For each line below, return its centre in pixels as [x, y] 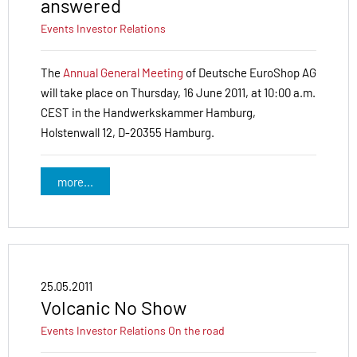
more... [75, 181]
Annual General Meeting [123, 73]
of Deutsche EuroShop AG [250, 73]
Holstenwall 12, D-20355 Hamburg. [127, 133]
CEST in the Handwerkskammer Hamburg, [148, 113]
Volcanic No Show [114, 308]
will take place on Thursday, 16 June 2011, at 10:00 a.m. [178, 93]
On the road [196, 331]
